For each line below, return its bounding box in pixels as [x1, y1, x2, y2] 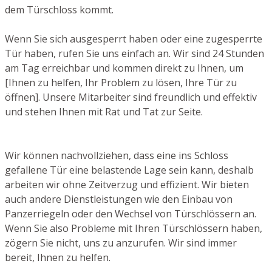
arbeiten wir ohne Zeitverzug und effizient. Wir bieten [5, 178, 249, 192]
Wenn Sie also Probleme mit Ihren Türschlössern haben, [5, 222, 262, 236]
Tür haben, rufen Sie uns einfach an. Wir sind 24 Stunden [5, 47, 264, 61]
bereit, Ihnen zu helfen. [5, 251, 110, 265]
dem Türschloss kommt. [5, 3, 114, 17]
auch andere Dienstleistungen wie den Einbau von [5, 192, 233, 206]
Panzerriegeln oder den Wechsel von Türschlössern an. [5, 207, 256, 221]
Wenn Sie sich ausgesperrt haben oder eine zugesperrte [5, 32, 262, 46]
